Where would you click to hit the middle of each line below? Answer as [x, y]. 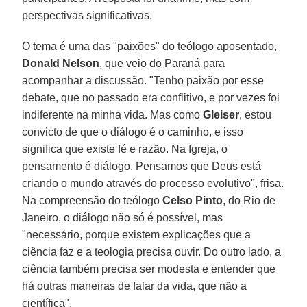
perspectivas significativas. [87, 15]
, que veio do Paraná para [162, 63]
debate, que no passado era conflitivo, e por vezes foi [151, 97]
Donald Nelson [61, 63]
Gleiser [221, 114]
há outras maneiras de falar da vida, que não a [135, 286]
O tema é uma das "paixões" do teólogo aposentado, [150, 46]
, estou [256, 114]
